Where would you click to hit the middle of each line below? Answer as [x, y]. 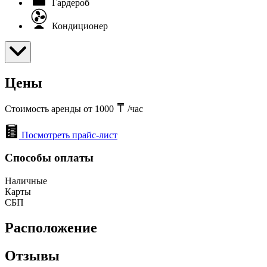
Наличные [26, 181]
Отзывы [32, 255]
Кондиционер [80, 26]
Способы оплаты [49, 158]
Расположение [51, 227]
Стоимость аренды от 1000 [60, 108]
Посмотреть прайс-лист [69, 135]
